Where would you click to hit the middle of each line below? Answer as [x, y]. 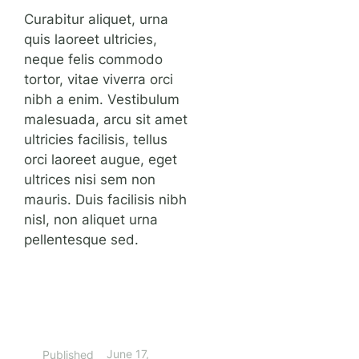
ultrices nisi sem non [90, 179]
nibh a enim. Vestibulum [102, 99]
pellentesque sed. [82, 239]
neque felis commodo [94, 59]
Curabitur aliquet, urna [97, 19]
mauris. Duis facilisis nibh [106, 199]
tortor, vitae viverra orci [99, 79]
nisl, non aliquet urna [91, 219]
